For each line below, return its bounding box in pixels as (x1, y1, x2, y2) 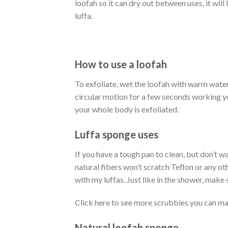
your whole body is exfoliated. (75, 104, 179, 114)
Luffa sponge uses (75, 128, 158, 140)
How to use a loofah (75, 58, 167, 70)
